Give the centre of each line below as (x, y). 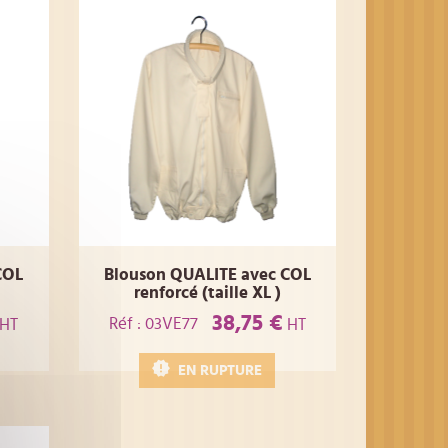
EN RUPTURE (220, 371)
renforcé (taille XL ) (207, 293)
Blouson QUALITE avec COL (207, 275)
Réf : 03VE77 (153, 323)
